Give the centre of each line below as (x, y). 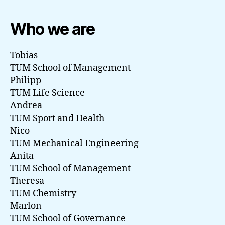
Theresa (27, 181)
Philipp (26, 81)
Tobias (24, 56)
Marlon (26, 206)
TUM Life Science (47, 93)
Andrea (26, 106)
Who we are (52, 29)
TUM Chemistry (43, 194)
